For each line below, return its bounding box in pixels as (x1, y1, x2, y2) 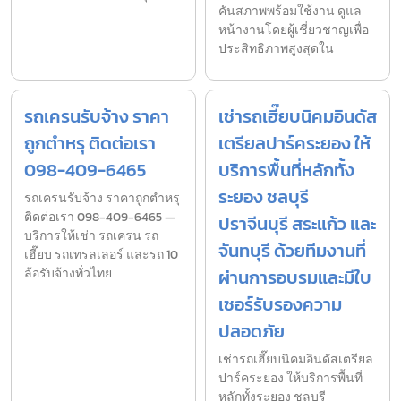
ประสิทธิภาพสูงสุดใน (218, 38, 334, 58)
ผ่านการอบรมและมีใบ (218, 263, 371, 291)
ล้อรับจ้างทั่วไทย (24, 263, 112, 283)
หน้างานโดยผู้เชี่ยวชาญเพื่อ (218, 20, 369, 39)
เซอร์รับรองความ (218, 290, 342, 318)
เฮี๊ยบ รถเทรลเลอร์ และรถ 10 (24, 244, 178, 264)
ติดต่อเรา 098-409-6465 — (24, 207, 175, 226)
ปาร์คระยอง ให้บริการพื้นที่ (218, 368, 363, 388)
